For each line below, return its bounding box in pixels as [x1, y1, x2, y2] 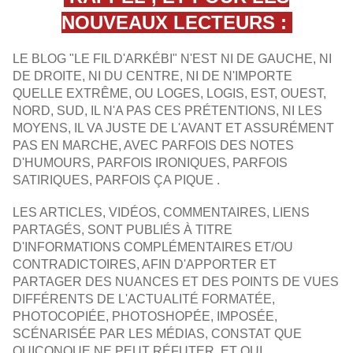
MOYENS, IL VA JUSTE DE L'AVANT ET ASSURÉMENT [13, 121, 334, 136]
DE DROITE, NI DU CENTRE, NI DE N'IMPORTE [13, 69, 292, 84]
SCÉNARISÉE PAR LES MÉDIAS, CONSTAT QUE [13, 327, 302, 341]
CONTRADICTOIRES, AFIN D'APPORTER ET [13, 258, 277, 272]
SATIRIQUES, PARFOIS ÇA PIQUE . [13, 173, 220, 188]
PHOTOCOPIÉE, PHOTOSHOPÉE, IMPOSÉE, [13, 310, 277, 324]
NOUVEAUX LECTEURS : [61, 12, 292, 34]
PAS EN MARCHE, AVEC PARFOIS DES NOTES [13, 139, 294, 153]
